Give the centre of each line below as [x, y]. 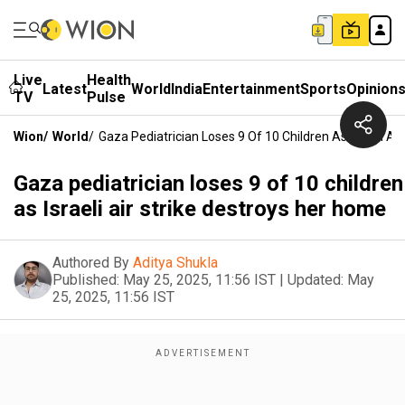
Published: [86, 280]
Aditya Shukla [175, 263]
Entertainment [251, 89]
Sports [323, 89]
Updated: [316, 280]
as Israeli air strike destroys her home [200, 209]
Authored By [91, 263]
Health [109, 80]
